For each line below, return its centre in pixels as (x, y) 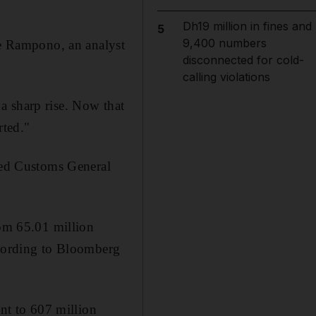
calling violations (226, 77)
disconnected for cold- (243, 60)
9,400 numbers (224, 43)
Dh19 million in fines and (247, 26)
